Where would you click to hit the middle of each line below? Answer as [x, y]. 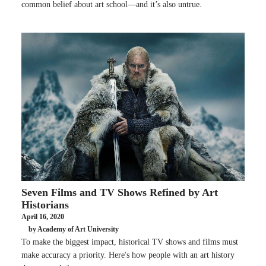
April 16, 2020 [43, 216]
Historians [45, 205]
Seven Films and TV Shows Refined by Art [120, 192]
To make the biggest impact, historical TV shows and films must [130, 242]
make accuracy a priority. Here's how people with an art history [128, 255]
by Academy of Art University [74, 229]
